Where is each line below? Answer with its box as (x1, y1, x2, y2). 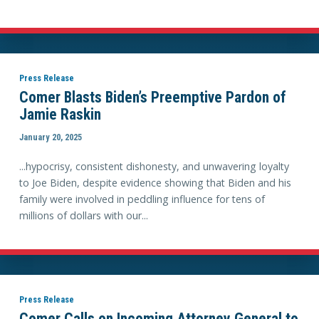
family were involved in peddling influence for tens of (19, 192, 265, 206)
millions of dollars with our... (19, 209, 148, 223)
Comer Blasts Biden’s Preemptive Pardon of (19, 88, 286, 107)
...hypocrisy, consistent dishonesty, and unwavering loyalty (19, 159, 289, 174)
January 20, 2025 (19, 131, 82, 142)
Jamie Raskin (19, 105, 101, 124)
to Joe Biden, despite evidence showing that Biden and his (19, 176, 291, 190)
